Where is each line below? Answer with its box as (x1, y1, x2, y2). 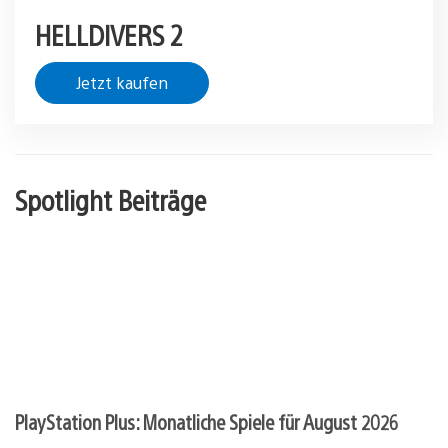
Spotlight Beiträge (15, 180, 206, 217)
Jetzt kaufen (76, 71, 168, 93)
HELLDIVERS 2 (35, 15, 182, 52)
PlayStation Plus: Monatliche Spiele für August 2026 (15, 407, 399, 435)
